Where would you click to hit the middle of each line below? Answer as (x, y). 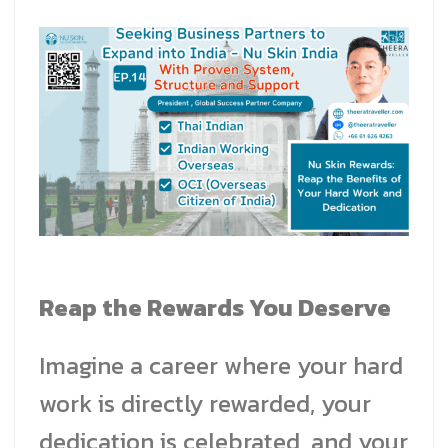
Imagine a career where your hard (221, 366)
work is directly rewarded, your (205, 404)
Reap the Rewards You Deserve (215, 307)
